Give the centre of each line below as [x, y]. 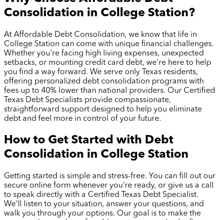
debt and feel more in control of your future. [82, 119]
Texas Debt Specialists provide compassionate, [87, 100]
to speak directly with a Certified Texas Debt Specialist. [101, 195]
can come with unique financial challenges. [137, 44]
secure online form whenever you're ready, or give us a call [109, 185]
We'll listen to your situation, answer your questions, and [104, 204]
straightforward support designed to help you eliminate [103, 109]
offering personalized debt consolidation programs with [104, 81]
